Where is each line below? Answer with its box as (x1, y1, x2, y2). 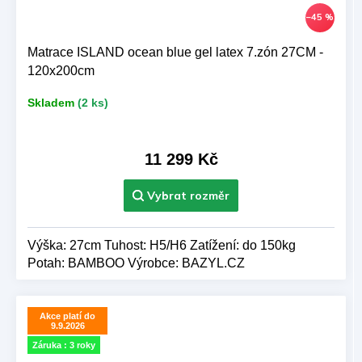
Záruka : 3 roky (32, 340, 95, 351)
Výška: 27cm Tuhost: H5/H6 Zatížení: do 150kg (27, 238, 296, 252)
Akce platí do (40, 310, 95, 321)
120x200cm (27, 63, 95, 78)
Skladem (27, 96, 74, 110)
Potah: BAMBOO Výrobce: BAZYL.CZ (27, 255, 245, 270)
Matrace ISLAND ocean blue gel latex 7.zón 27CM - (27, 44, 323, 59)
